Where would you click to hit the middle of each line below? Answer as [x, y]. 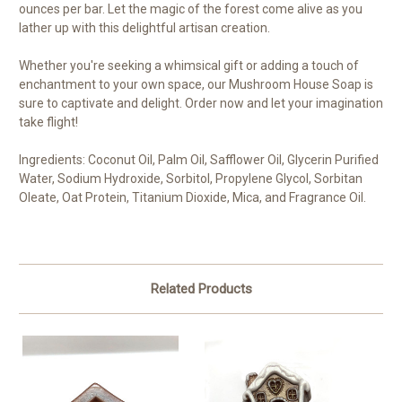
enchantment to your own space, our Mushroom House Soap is [196, 84]
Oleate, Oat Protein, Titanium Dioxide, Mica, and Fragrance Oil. [192, 197]
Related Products [201, 288]
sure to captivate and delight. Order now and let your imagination [201, 103]
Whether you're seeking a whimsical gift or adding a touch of [189, 65]
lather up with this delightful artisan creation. [144, 27]
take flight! [48, 122]
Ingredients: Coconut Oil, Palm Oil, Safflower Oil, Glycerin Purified [199, 159]
